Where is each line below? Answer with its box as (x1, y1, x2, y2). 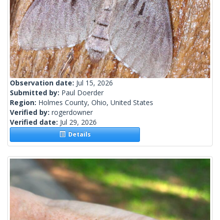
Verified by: (10, 108, 52, 117)
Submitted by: (10, 88, 61, 98)
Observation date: (10, 78, 76, 88)
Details (65, 130, 91, 139)
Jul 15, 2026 (76, 78, 113, 88)
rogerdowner (52, 108, 93, 117)
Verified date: (10, 117, 60, 127)
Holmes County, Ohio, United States (38, 98, 153, 108)
